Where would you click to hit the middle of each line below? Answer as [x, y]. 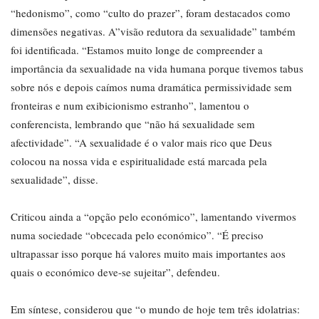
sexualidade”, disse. [54, 180]
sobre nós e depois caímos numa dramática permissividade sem [151, 87]
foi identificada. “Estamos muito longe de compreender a [137, 50]
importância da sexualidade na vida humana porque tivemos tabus [157, 69]
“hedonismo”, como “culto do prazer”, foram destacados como [151, 13]
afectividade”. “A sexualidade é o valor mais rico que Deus [141, 143]
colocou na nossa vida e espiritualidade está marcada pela [139, 161]
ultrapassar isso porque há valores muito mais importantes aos [148, 254]
